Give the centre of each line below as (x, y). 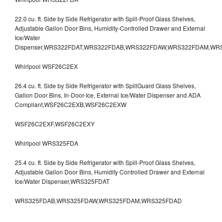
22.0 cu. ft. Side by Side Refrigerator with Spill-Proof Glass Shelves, (105, 18)
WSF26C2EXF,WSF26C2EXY (55, 123)
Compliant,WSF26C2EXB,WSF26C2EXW (71, 104)
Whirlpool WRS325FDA (47, 143)
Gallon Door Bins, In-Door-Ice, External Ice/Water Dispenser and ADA (108, 95)
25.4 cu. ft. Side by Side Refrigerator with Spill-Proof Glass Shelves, (105, 162)
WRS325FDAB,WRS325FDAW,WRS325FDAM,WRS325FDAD (98, 200)
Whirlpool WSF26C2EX (46, 66)
